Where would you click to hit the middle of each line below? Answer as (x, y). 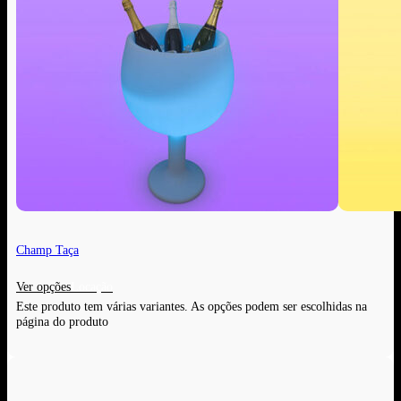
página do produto (62, 322)
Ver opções (43, 287)
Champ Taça (47, 249)
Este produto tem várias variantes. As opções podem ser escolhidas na (192, 307)
